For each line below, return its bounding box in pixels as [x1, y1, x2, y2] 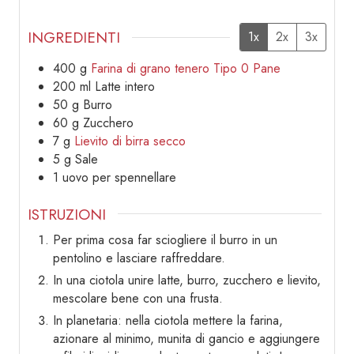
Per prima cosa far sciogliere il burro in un [53, 231, 277, 250]
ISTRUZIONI [28, 202, 106, 225]
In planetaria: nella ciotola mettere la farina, [53, 311, 283, 330]
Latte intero [95, 77, 155, 96]
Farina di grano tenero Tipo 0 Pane [91, 58, 281, 77]
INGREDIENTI [28, 26, 120, 48]
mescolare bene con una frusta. [53, 289, 223, 308]
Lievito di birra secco [74, 131, 186, 150]
